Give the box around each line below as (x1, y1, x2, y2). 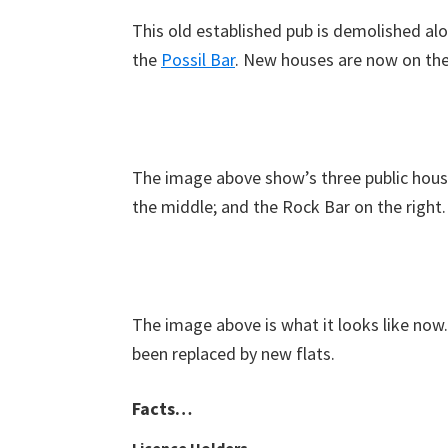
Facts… (132, 397, 192, 420)
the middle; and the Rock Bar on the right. (132, 195, 446, 218)
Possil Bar (161, 48, 235, 71)
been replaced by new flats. (132, 342, 335, 365)
